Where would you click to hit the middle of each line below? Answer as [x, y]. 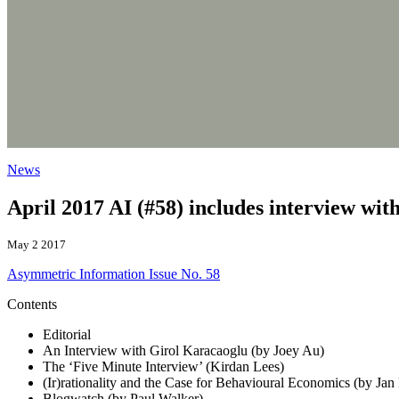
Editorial [67, 334]
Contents [32, 304]
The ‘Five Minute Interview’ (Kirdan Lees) [163, 366]
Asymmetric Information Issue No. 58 [114, 273]
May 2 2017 [37, 244]
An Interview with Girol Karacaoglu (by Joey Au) [183, 350]
